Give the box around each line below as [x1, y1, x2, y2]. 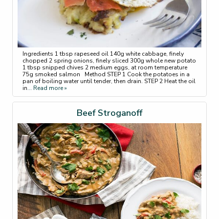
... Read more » [27, 84, 67, 92]
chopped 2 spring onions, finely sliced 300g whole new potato [22, 56, 196, 65]
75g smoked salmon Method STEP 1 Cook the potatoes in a [22, 70, 190, 78]
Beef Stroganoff [77, 107, 142, 119]
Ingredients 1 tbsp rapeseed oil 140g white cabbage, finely [22, 49, 184, 58]
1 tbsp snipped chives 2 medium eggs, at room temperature [22, 63, 187, 71]
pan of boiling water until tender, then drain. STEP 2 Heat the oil [22, 77, 196, 85]
